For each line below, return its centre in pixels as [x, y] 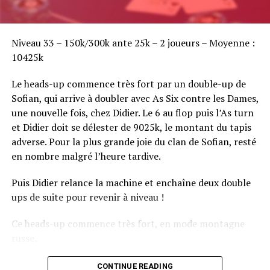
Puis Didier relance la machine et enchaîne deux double [131, 182]
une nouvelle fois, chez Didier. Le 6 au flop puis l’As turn [132, 112]
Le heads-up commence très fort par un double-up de [128, 83]
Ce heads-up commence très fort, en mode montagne [128, 223]
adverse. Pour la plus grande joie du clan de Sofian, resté [133, 141]
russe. [24, 238]
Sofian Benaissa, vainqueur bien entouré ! [82, 28]
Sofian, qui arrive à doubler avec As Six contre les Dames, [135, 98]
